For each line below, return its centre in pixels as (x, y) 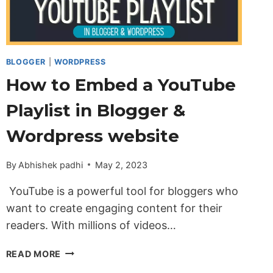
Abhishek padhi (50, 165)
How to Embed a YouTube (121, 85)
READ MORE (34, 253)
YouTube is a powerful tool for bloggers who (122, 191)
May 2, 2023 (121, 165)
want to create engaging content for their (114, 208)
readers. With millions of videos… (91, 225)
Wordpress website (92, 136)
